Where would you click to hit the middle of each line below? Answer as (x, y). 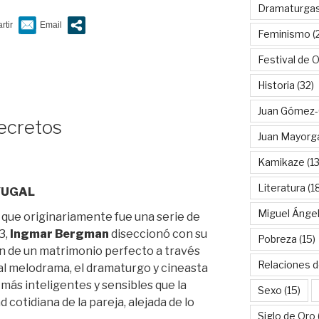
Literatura (281, 187)
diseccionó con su (158, 234)
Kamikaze (281, 162)
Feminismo (284, 33)
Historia (276, 85)
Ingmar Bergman (59, 234)
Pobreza (277, 239)
